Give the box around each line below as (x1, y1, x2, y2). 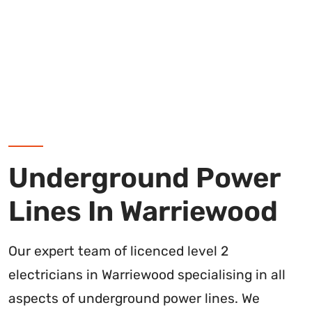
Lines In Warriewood (8, 195, 278, 228)
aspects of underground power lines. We (8, 290, 260, 307)
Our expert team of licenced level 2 (8, 243, 228, 260)
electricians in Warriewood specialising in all (8, 267, 286, 283)
